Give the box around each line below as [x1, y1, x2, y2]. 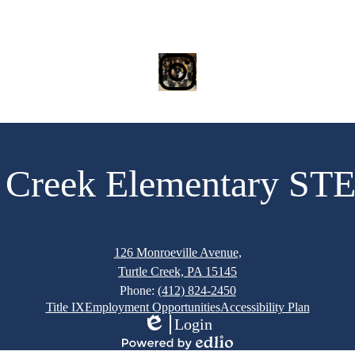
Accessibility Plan [219, 300, 310, 315]
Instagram [176, 71, 234, 87]
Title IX [45, 300, 85, 315]
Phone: [119, 284, 158, 298]
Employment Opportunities [84, 300, 220, 315]
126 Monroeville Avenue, [113, 246, 242, 260]
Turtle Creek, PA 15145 [118, 265, 237, 279]
